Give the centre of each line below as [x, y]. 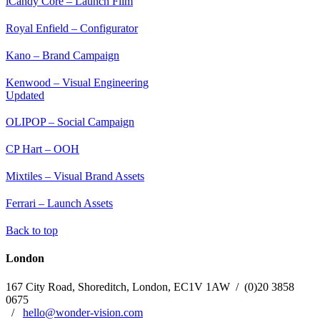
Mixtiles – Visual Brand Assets [75, 176]
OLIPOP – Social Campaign [70, 122]
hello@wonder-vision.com [83, 312]
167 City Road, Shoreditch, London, [90, 286]
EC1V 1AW [202, 286]
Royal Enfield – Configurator [72, 28]
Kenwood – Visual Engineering [77, 82]
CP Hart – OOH [42, 149]
